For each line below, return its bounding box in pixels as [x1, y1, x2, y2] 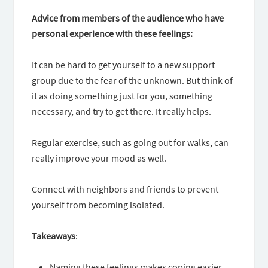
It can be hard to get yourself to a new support [32, 59, 215, 71]
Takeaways [32, 230, 76, 242]
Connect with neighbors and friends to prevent [32, 183, 219, 195]
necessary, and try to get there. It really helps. [32, 105, 212, 117]
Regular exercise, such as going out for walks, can [32, 136, 229, 148]
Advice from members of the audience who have [32, 12, 224, 24]
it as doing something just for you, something [32, 90, 213, 102]
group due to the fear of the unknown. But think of [32, 74, 233, 86]
